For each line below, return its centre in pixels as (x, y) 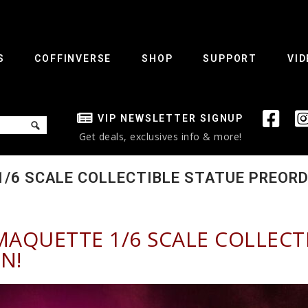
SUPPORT (230, 58)
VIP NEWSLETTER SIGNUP (171, 119)
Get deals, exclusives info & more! (160, 137)
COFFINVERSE (73, 58)
